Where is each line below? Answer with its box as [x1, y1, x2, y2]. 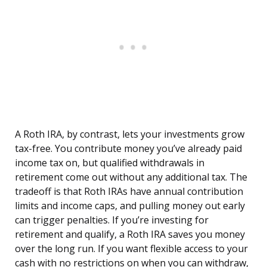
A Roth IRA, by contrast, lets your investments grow [15, 128, 244, 141]
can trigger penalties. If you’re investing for [15, 213, 209, 227]
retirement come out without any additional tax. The [15, 170, 247, 184]
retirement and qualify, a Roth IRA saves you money [15, 228, 245, 241]
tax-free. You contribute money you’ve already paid [15, 142, 242, 156]
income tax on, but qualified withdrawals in [15, 156, 204, 170]
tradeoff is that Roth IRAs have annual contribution [15, 185, 243, 198]
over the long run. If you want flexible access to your [15, 242, 248, 256]
